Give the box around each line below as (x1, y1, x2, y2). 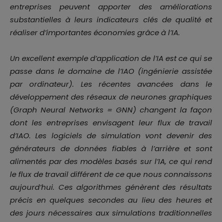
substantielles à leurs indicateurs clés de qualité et (10, 14, 212, 25)
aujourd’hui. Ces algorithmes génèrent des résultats (10, 182, 212, 193)
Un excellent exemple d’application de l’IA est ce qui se (10, 53, 212, 64)
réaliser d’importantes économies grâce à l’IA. (10, 27, 180, 38)
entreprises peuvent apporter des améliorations (10, 1, 212, 12)
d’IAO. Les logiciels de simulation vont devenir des (10, 130, 212, 141)
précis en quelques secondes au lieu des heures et (10, 195, 212, 206)
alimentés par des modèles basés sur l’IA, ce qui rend (10, 156, 212, 167)
